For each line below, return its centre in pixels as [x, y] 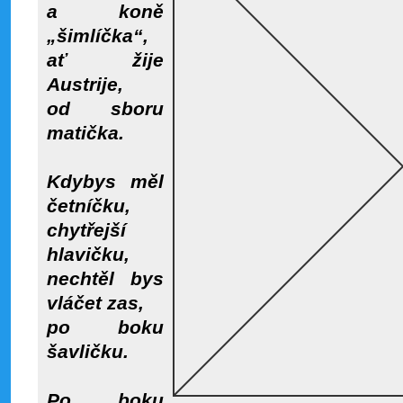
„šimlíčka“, [98, 36]
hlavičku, [88, 255]
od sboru [105, 109]
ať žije [105, 60]
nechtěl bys [105, 279]
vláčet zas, [95, 303]
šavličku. [88, 352]
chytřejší [86, 230]
